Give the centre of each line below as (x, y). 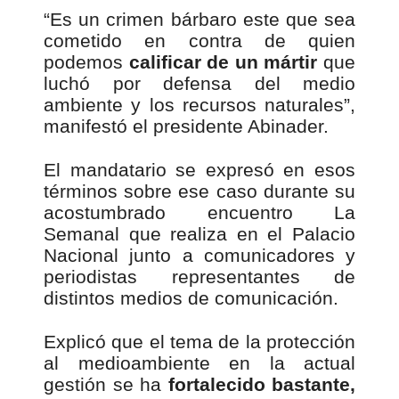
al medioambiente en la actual (199, 363)
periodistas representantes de (199, 277)
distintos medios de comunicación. (191, 298)
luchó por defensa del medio (199, 83)
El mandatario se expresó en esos (199, 170)
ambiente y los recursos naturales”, (199, 105)
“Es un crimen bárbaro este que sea (199, 19)
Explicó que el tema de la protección (199, 342)
